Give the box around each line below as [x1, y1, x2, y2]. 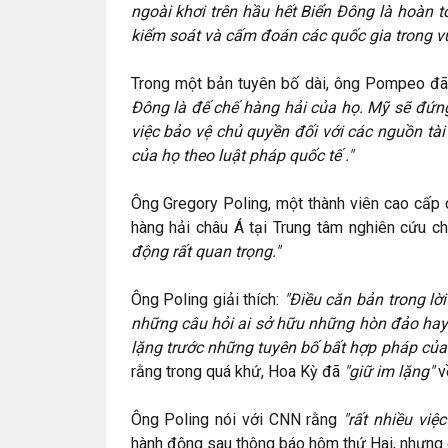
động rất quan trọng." [130, 242, 280, 261]
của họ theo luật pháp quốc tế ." [130, 146, 353, 165]
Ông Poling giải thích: [130, 290, 284, 309]
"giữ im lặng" [343, 362, 434, 381]
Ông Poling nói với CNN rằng [130, 410, 344, 429]
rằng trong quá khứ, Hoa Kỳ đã [130, 362, 344, 381]
